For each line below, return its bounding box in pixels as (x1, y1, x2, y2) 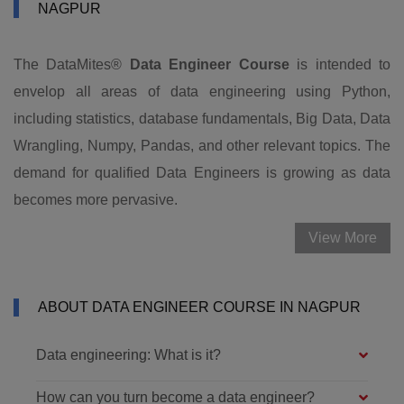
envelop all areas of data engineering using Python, (14, 83, 390, 99)
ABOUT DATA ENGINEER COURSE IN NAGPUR (38, 298, 361, 315)
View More (308, 229, 377, 245)
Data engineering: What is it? (36, 346, 221, 363)
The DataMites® (14, 56, 130, 72)
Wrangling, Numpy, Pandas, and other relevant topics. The (14, 137, 390, 153)
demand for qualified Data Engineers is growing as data (14, 164, 390, 180)
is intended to (289, 56, 391, 72)
